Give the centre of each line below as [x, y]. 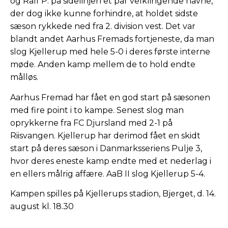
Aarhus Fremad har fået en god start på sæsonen [110, 97]
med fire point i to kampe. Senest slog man [97, 110]
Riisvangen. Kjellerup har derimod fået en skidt [105, 135]
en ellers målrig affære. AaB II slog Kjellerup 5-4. [109, 174]
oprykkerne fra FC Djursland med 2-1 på [91, 123]
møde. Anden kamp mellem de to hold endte [103, 65]
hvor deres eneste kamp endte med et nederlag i [111, 161]
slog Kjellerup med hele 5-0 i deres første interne [110, 52]
